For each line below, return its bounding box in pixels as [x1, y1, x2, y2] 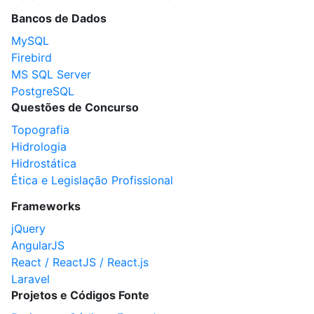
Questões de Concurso [11, 100, 139, 114]
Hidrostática [11, 156, 76, 170]
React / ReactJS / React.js [11, 255, 149, 269]
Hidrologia [11, 139, 67, 153]
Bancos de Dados [11, 11, 107, 25]
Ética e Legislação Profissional [11, 173, 173, 187]
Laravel [11, 272, 50, 286]
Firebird [11, 50, 52, 64]
